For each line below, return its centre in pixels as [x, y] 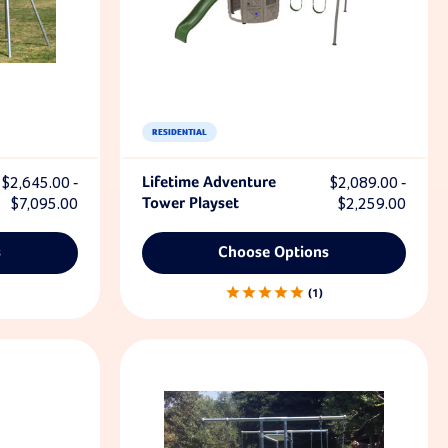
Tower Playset [190, 204]
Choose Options [274, 253]
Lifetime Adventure [208, 183]
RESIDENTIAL [179, 131]
